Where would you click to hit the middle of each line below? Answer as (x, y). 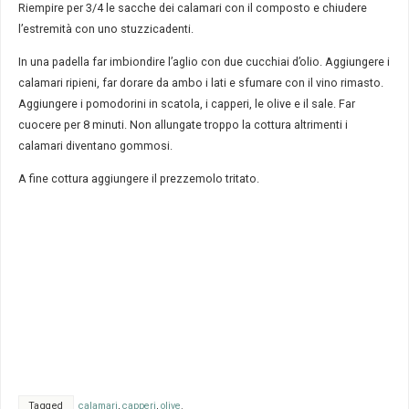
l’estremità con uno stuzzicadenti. (105, 29)
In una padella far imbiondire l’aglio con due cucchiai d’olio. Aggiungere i (204, 62)
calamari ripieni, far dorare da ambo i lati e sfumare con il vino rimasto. (200, 83)
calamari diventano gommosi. (95, 146)
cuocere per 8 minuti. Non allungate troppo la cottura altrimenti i (183, 125)
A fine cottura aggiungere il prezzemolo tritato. (138, 178)
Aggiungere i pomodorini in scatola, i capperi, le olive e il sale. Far (186, 104)
